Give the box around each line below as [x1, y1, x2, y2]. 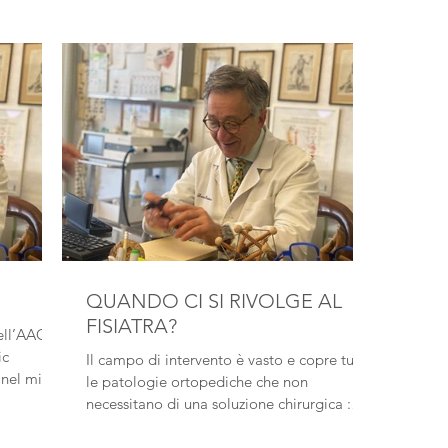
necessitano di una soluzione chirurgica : [86, 394, 351, 413]
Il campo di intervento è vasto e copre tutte [86, 350, 372, 369]
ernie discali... [86, 416, 177, 435]
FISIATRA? [86, 314, 177, 338]
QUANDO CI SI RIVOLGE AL [86, 289, 342, 313]
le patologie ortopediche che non [86, 372, 308, 391]
